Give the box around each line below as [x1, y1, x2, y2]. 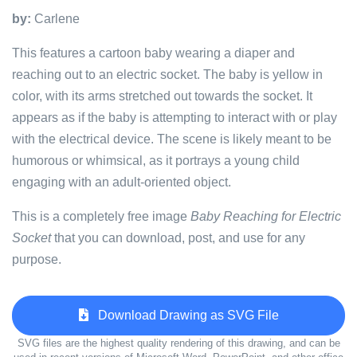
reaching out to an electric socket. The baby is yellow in [12, 68, 323, 81]
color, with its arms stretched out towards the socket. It [12, 89, 312, 103]
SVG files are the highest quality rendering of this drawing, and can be [17, 337, 340, 349]
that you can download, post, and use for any [51, 231, 305, 245]
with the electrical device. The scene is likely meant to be [12, 132, 331, 146]
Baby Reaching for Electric [190, 210, 341, 223]
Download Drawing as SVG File [88, 308, 279, 322]
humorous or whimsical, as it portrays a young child [12, 154, 300, 167]
